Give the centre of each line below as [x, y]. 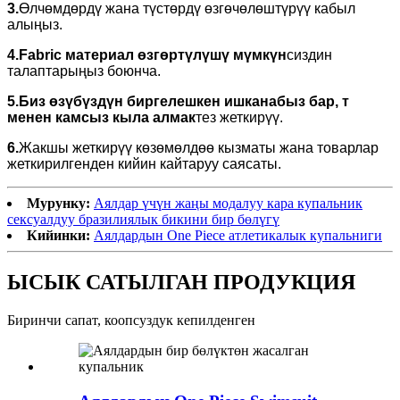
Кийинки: [58, 236]
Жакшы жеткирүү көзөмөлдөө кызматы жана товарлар [199, 148]
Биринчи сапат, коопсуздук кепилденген [131, 321]
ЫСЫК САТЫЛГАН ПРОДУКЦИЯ [181, 283]
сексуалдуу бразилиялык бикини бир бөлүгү [143, 220]
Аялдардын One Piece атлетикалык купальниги [238, 236]
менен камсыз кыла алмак [101, 118]
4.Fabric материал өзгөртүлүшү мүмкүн [147, 55]
